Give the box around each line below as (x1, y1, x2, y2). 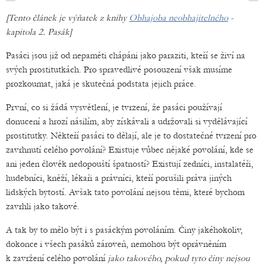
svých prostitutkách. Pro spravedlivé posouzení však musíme (6, 64, 232, 75)
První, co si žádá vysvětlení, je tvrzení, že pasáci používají (6, 102, 222, 113)
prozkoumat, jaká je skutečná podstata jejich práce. (6, 78, 196, 90)
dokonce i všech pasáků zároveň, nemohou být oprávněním (6, 239, 226, 250)
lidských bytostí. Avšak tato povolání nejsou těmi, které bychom (6, 187, 245, 198)
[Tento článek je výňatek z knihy (6, 12, 129, 24)
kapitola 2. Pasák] (6, 27, 72, 38)
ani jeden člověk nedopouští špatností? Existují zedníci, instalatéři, (6, 159, 253, 170)
